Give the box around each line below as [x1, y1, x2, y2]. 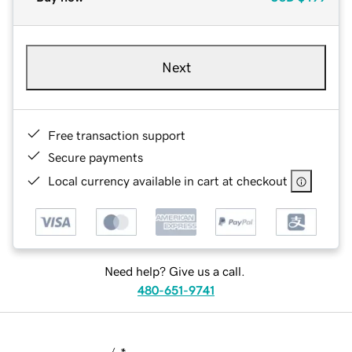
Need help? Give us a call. [104, 265, 245, 278]
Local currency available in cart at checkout [48, 174, 288, 187]
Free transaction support [48, 128, 185, 141]
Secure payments [48, 150, 143, 163]
